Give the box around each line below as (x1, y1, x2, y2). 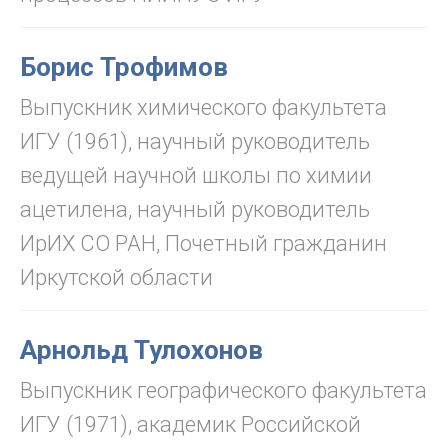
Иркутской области (20, 265, 213, 290)
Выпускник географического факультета (20, 378, 427, 403)
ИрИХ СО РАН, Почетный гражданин (20, 231, 387, 256)
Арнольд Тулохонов (20, 335, 263, 365)
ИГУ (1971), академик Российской (20, 412, 361, 437)
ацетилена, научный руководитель (20, 197, 370, 222)
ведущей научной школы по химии (20, 163, 372, 188)
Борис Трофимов (20, 52, 228, 82)
